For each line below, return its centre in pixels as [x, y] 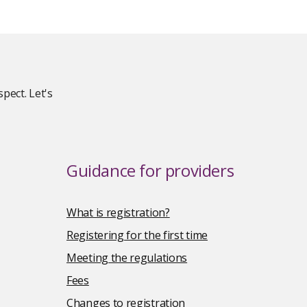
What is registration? [118, 212]
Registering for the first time [137, 235]
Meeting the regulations [127, 258]
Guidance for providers [150, 170]
